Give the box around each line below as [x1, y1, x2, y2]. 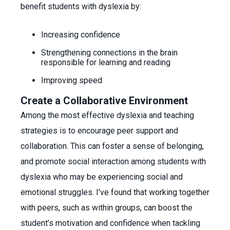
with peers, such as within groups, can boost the [21, 203, 193, 213]
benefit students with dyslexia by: [21, 2, 141, 11]
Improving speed [41, 75, 104, 85]
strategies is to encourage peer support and [21, 126, 178, 136]
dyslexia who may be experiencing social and [21, 172, 183, 182]
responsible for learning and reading [41, 57, 170, 67]
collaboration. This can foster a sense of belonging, [21, 141, 204, 151]
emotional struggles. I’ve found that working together [21, 187, 209, 197]
